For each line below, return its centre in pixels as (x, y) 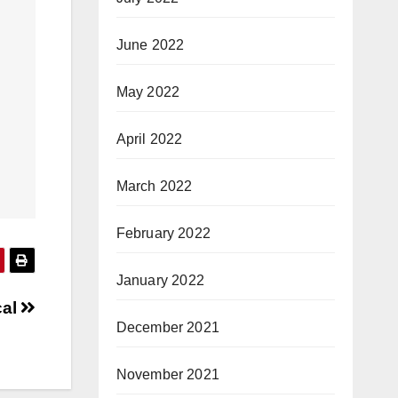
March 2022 (154, 186)
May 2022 (148, 92)
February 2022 (163, 233)
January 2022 (160, 280)
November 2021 (168, 374)
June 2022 (150, 45)
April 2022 (149, 139)
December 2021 (168, 327)
